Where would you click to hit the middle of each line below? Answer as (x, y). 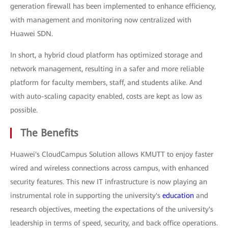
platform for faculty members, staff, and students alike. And (106, 82)
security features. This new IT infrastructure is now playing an (109, 182)
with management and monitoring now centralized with (101, 20)
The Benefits (49, 133)
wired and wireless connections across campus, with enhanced (109, 168)
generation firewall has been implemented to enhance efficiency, (113, 6)
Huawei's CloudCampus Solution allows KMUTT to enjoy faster (112, 154)
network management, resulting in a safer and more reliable (107, 69)
